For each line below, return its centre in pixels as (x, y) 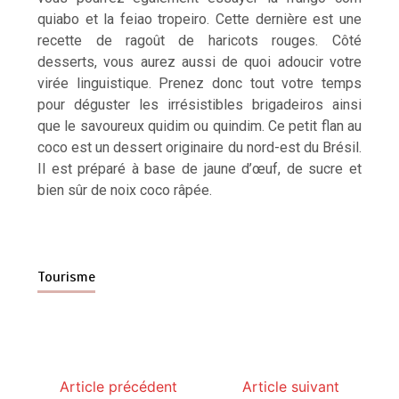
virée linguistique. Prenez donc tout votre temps (199, 83)
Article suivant (290, 386)
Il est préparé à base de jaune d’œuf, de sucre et (199, 168)
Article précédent (119, 386)
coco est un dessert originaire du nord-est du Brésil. (199, 147)
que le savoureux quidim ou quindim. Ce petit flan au (199, 126)
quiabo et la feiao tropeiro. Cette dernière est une (199, 19)
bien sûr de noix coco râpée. (125, 190)
